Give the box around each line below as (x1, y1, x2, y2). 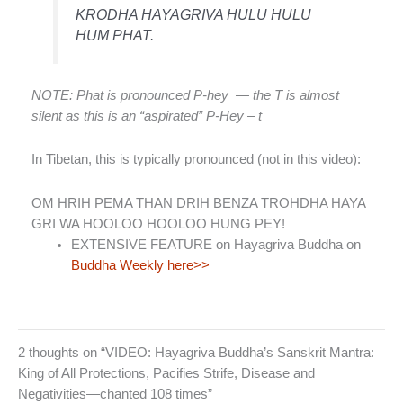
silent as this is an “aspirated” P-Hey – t (31, 108, 262, 123)
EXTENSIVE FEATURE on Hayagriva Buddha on (70, 237, 361, 252)
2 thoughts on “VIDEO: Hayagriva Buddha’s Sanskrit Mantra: (18, 345, 374, 361)
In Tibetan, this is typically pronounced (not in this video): (31, 152, 361, 167)
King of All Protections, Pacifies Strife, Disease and (18, 366, 315, 381)
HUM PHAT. (76, 26, 155, 43)
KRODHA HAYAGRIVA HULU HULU (76, 5, 312, 22)
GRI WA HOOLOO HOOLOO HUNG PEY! (31, 216, 285, 231)
